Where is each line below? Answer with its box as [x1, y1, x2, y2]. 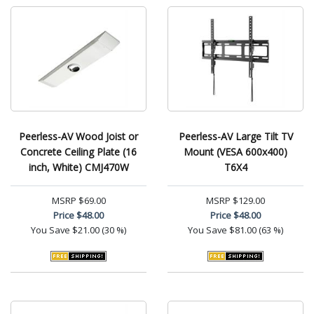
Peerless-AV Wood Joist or [19, 130, 138, 143]
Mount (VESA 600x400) [184, 145, 287, 158]
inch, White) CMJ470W [28, 161, 129, 174]
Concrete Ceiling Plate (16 [20, 145, 137, 158]
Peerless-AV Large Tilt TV [178, 130, 293, 143]
